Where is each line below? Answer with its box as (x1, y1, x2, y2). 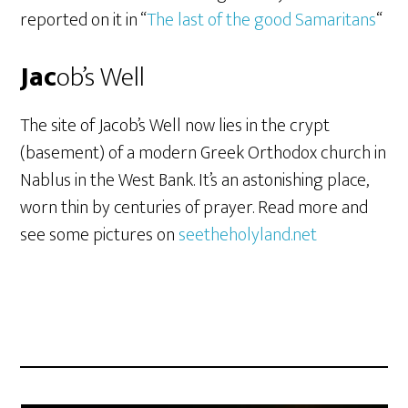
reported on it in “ (20, 5, 148, 36)
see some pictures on (20, 219, 179, 250)
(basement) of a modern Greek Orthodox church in (20, 138, 387, 168)
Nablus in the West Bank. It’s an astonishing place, (20, 165, 370, 196)
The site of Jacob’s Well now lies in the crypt (20, 110, 331, 141)
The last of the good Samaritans (147, 5, 377, 36)
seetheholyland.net (178, 219, 318, 250)
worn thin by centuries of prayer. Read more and (20, 192, 369, 223)
